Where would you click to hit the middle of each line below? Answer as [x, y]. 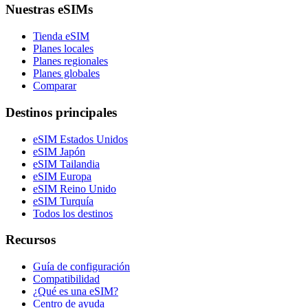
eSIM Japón [59, 151]
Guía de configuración [81, 266]
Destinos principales [61, 112]
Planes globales [66, 74]
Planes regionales [70, 61]
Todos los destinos [73, 213]
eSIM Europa [62, 176]
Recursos [31, 240]
